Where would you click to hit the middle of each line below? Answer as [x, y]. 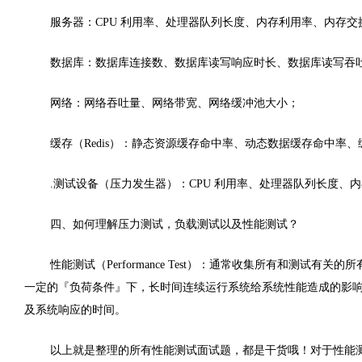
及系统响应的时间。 [75, 310]
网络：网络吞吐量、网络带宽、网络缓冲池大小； [175, 103]
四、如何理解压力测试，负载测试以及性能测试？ [175, 224]
